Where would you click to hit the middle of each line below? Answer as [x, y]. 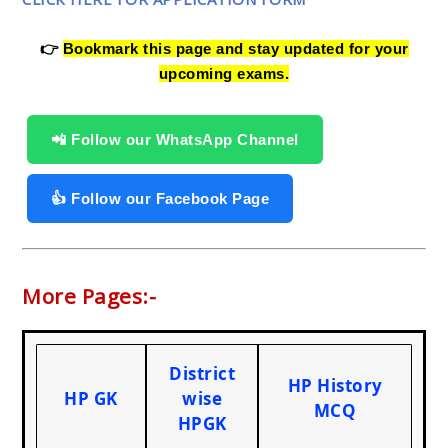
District [202, 373]
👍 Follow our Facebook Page [160, 198]
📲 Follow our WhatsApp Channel [175, 139]
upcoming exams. [224, 73]
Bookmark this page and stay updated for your [235, 48]
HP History [335, 385]
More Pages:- [89, 295]
